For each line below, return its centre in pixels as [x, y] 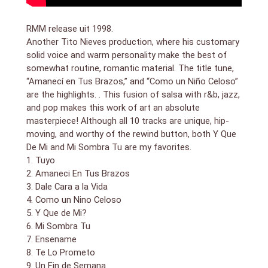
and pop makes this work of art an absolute [113, 108]
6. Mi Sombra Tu [58, 226]
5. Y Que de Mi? [56, 213]
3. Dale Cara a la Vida [67, 187]
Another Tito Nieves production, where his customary [133, 42]
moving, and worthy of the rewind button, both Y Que [131, 134]
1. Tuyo [40, 161]
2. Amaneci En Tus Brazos [78, 174]
